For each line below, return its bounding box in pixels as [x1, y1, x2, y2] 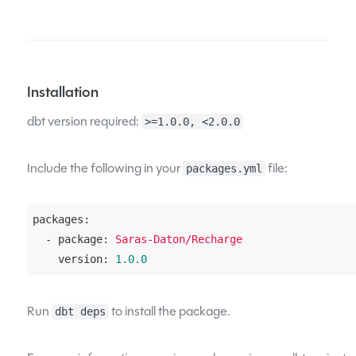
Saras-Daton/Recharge [114, 233, 242, 246]
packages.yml [185, 162, 262, 176]
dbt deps [54, 305, 106, 319]
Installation [26, 80, 99, 103]
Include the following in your [26, 159, 183, 178]
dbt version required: [26, 112, 141, 131]
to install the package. [108, 302, 230, 321]
